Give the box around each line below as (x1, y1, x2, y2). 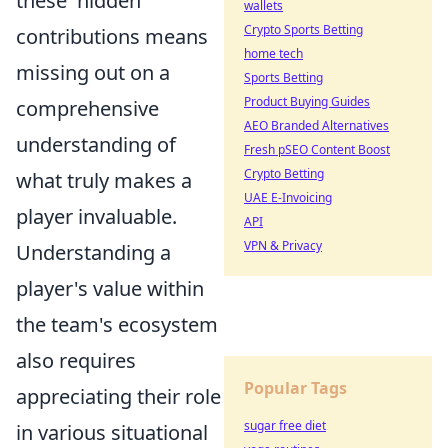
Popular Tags (244, 377, 347, 399)
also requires (16, 346, 136, 374)
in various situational (16, 418, 208, 446)
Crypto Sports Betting (244, 21, 363, 38)
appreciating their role (16, 382, 221, 410)
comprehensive (16, 94, 159, 122)
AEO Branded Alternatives (244, 117, 389, 134)
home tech (244, 45, 303, 62)
